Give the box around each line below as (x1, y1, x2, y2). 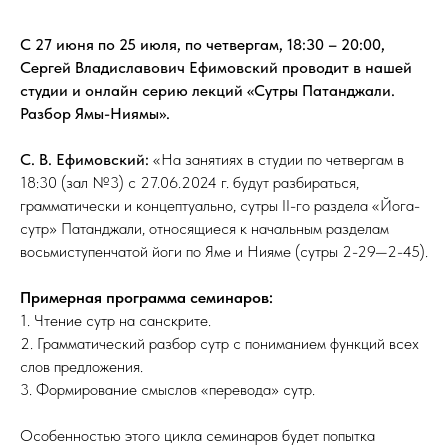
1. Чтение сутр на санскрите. (20, 311, 211, 331)
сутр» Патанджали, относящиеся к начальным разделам (20, 219, 389, 239)
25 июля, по (119, 35, 202, 55)
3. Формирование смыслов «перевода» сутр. (20, 380, 315, 400)
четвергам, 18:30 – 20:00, (206, 35, 385, 55)
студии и (20, 81, 81, 101)
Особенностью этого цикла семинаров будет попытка (20, 426, 375, 446)
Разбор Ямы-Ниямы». (20, 104, 170, 124)
